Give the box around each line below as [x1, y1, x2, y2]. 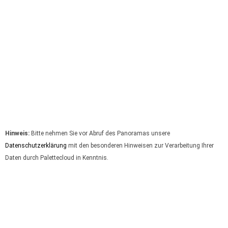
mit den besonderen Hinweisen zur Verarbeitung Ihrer [67, 142, 214, 150]
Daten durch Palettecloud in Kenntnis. [5, 154, 108, 162]
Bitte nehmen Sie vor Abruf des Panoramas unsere [30, 130, 170, 137]
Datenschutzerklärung [5, 142, 67, 150]
